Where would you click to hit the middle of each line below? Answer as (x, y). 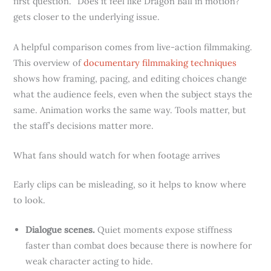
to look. (30, 200)
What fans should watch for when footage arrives (117, 155)
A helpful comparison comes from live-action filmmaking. (133, 47)
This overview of (49, 62)
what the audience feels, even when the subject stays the (133, 94)
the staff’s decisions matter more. (84, 125)
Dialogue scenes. (60, 230)
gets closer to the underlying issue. (87, 17)
